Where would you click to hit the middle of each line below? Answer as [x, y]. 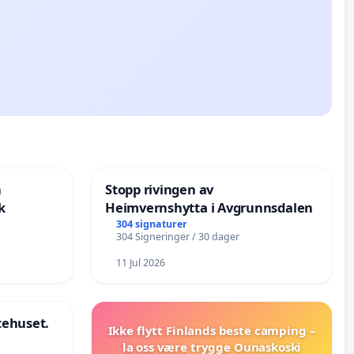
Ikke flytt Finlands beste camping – [212, 331]
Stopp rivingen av [160, 190]
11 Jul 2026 [140, 263]
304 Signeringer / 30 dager [177, 236]
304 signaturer [151, 224]
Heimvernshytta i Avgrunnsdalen [209, 208]
